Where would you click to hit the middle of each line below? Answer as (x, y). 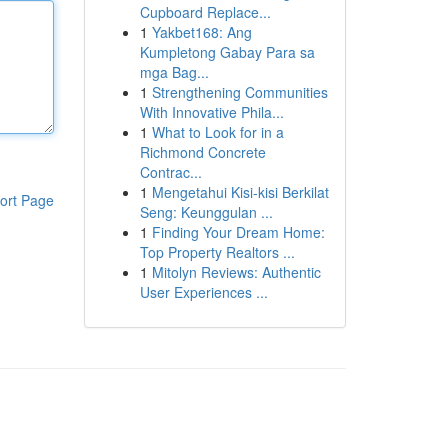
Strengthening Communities (239, 92)
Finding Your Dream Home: (238, 232)
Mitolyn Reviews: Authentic (236, 272)
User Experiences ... (203, 292)
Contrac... (170, 172)
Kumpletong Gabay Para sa (227, 52)
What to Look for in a (217, 132)
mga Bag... (174, 72)
